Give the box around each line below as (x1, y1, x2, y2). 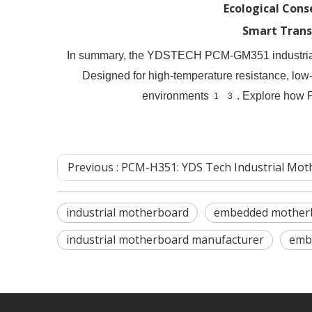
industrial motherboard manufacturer (66, 232, 264, 248)
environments (142, 90, 209, 102)
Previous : (68, 159, 121, 175)
